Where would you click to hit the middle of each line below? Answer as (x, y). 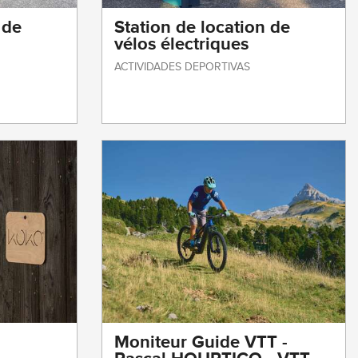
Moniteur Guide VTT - (201, 342)
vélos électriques (181, 44)
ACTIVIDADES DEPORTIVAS (182, 66)
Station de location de (202, 28)
